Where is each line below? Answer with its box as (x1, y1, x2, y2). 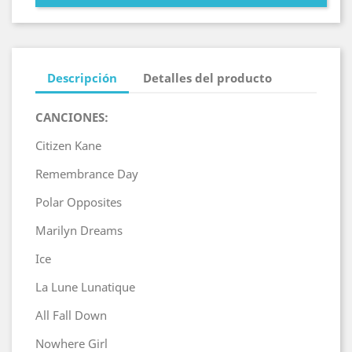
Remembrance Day (35, 166, 138, 181)
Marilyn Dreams (35, 222, 123, 238)
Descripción (47, 69, 117, 86)
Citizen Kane (35, 137, 101, 153)
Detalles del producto (143, 69, 273, 86)
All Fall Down (35, 307, 107, 323)
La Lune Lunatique (35, 279, 135, 295)
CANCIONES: (35, 109, 108, 125)
